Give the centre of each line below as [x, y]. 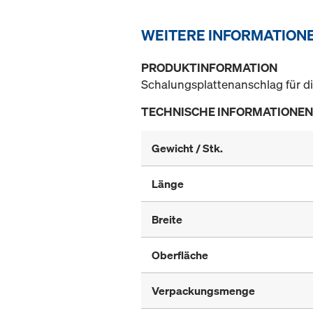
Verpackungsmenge [203, 290]
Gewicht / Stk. [187, 148]
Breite [167, 219]
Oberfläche [180, 255]
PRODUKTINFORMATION [209, 67]
